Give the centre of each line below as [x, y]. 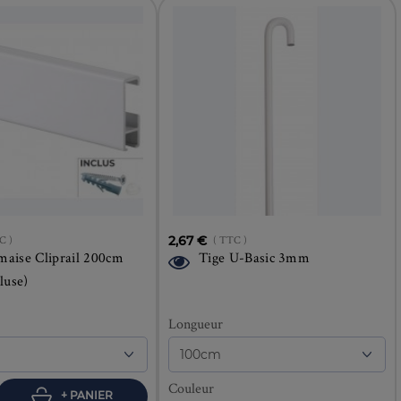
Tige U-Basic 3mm [255, 258]
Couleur [191, 388]
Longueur [195, 324]
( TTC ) [230, 240]
